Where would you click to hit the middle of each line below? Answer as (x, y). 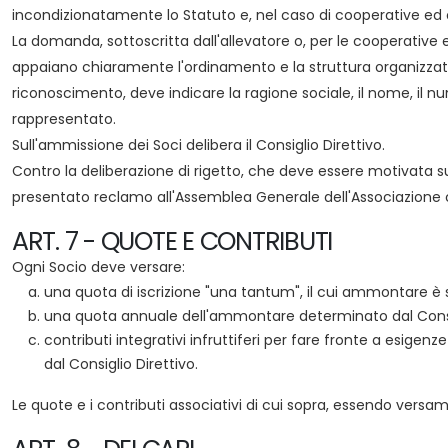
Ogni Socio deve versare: (98, 267)
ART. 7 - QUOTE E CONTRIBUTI (172, 241)
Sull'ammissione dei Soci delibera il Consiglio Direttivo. (198, 145)
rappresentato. (64, 119)
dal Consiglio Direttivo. (121, 364)
